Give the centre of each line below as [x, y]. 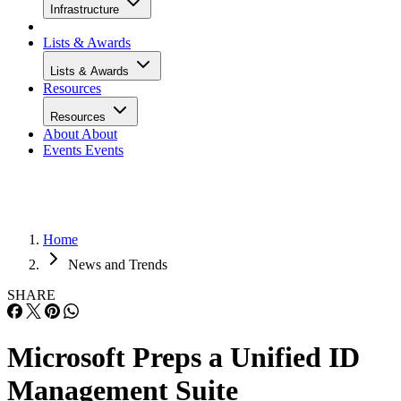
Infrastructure [86, 9]
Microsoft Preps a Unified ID [183, 358]
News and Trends [118, 264]
